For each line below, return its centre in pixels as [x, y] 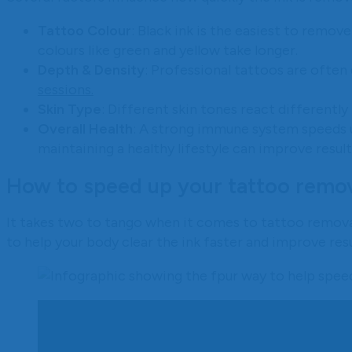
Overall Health [85, 128]
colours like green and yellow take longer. [168, 50]
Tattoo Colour [84, 30]
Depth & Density [91, 70]
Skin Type [70, 109]
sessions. [66, 89]
